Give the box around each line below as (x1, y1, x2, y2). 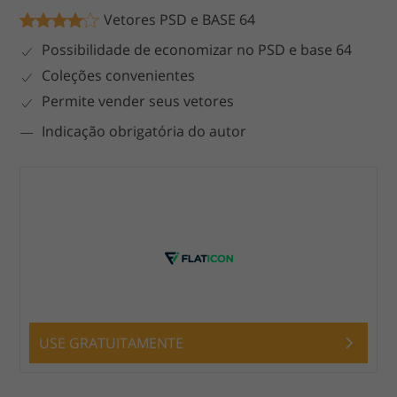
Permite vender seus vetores (42, 91, 235, 112)
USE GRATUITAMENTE (39, 333, 184, 354)
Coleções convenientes (42, 66, 196, 86)
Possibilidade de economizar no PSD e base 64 (42, 40, 353, 60)
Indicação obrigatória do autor (42, 121, 247, 142)
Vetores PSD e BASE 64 (104, 10, 256, 30)
